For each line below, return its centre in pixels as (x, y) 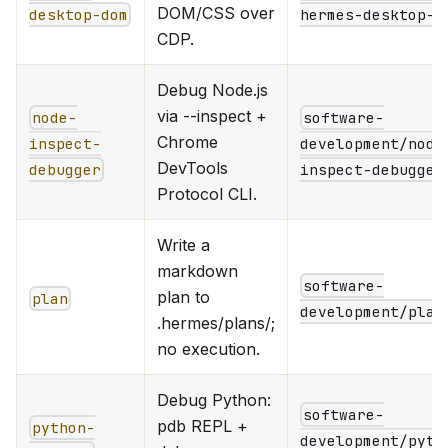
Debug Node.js (212, 89)
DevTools (192, 167)
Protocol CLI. (207, 193)
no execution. (208, 348)
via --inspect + (212, 115)
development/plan (372, 311)
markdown (197, 270)
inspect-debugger (372, 170)
